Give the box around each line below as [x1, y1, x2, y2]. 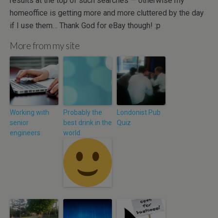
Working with [10, 109, 49, 116]
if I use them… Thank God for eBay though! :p [10, 21, 161, 30]
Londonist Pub [117, 109, 161, 116]
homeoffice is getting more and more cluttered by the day [10, 8, 204, 18]
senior [10, 119, 29, 127]
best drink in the [63, 119, 112, 127]
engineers [10, 129, 40, 137]
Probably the [63, 109, 102, 116]
